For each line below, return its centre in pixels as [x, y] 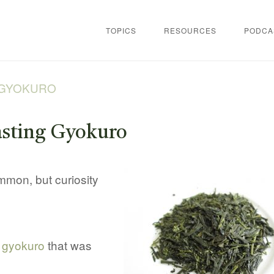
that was [68, 245]
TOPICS [121, 30]
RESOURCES [190, 30]
